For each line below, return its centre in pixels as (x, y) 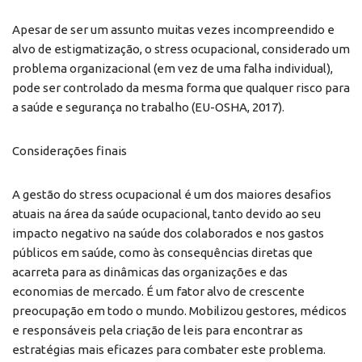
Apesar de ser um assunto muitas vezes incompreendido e (173, 29)
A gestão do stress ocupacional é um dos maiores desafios (172, 194)
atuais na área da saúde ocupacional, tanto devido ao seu (166, 213)
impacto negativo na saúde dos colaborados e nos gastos (168, 233)
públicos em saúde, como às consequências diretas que (162, 252)
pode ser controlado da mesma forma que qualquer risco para (181, 87)
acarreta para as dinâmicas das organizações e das (150, 271)
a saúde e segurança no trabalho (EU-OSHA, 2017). (148, 107)
